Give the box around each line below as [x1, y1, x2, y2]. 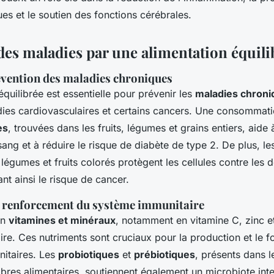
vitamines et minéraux [9, 213, 116, 226]
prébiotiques [134, 248, 195, 261]
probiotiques [58, 248, 119, 261]
